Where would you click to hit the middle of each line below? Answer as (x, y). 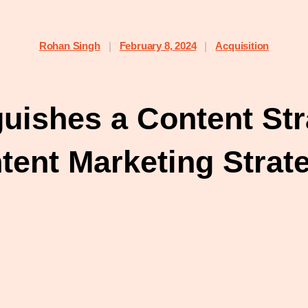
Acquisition (242, 46)
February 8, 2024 (158, 46)
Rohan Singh (69, 46)
